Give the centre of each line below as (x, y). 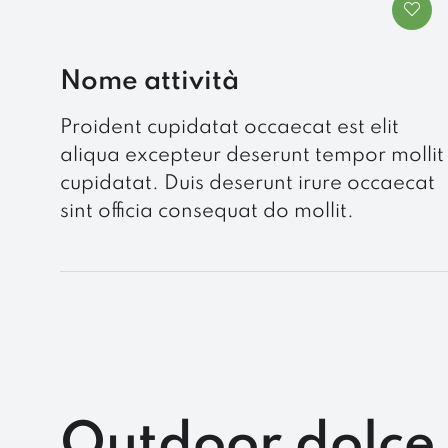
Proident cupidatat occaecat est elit (229, 127)
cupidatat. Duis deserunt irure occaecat (247, 183)
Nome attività (149, 81)
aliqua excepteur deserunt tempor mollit (252, 155)
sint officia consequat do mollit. (207, 211)
